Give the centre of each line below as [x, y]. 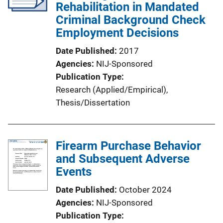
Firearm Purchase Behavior [128, 146]
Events [74, 172]
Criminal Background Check [131, 20]
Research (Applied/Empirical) [111, 90]
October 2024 [145, 190]
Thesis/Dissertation [93, 103]
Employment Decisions [117, 33]
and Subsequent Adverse [123, 159]
